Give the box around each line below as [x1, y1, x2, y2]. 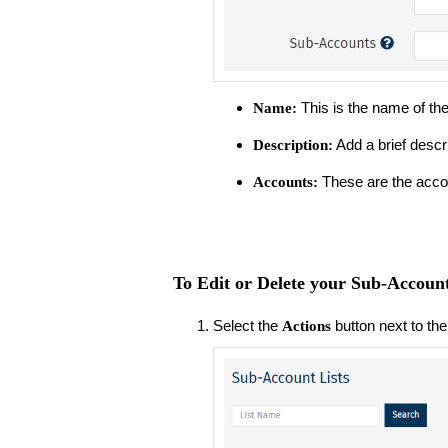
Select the [212, 317, 282, 335]
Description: [252, 136, 333, 153]
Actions [281, 318, 331, 335]
